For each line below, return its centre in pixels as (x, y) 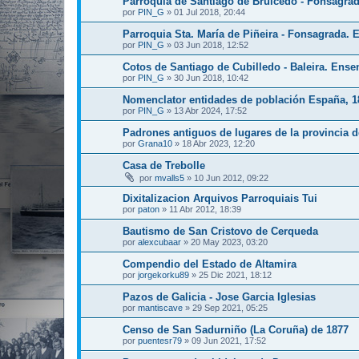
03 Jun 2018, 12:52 (211, 45)
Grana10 (155, 143)
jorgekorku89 (163, 275)
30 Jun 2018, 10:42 (211, 78)
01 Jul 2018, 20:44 (210, 12)
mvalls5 (169, 178)
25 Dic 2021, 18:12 (235, 275)
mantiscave (160, 308)
